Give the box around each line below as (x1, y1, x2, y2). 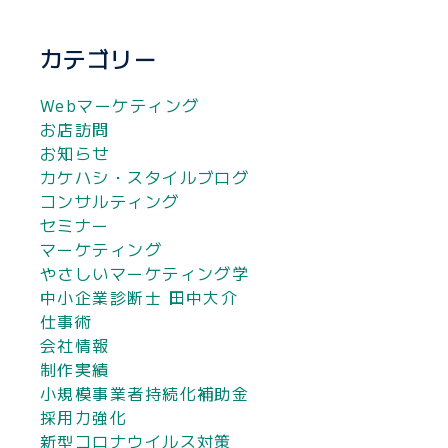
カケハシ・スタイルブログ (40, 165, 250, 190)
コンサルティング (40, 189, 180, 214)
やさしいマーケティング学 (40, 261, 250, 286)
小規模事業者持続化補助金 (40, 381, 250, 406)
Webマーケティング (40, 93, 200, 118)
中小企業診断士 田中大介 (40, 285, 239, 310)
